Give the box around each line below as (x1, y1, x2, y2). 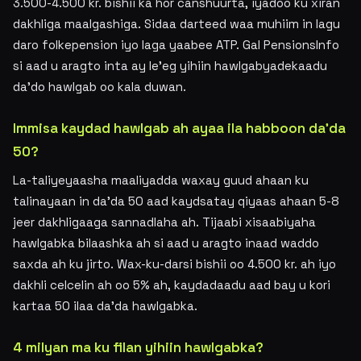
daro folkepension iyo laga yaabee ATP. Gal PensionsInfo (13, 37, 339, 52)
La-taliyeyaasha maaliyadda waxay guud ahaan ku (13, 172, 309, 188)
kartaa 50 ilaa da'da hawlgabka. (13, 298, 197, 313)
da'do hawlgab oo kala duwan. (13, 79, 186, 94)
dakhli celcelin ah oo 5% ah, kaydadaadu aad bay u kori (13, 277, 330, 293)
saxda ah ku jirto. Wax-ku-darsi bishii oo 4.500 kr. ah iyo (13, 256, 336, 272)
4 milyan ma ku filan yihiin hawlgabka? (13, 338, 263, 356)
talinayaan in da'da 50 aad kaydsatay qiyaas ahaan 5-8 (13, 193, 339, 209)
